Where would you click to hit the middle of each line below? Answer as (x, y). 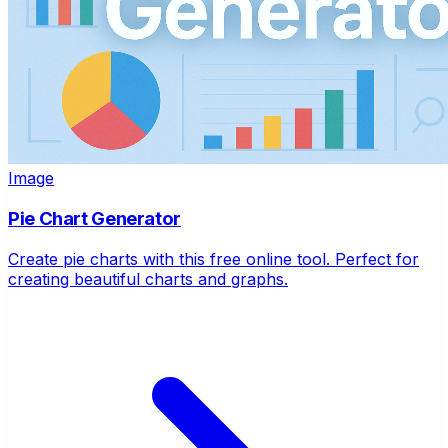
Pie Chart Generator (94, 219)
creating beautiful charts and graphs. (148, 278)
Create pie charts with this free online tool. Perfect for (213, 258)
